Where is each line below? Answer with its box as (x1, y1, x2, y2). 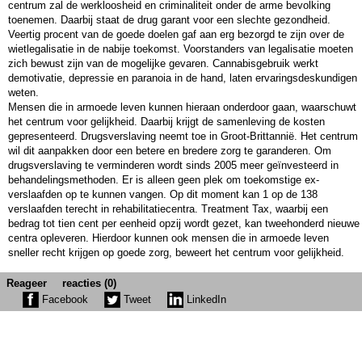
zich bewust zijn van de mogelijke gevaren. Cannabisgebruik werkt (8, 57, 318, 69)
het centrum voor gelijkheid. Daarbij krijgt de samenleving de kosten (8, 115, 325, 128)
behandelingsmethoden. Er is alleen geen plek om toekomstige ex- (8, 173, 319, 186)
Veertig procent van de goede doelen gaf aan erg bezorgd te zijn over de (8, 27, 344, 40)
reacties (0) (62, 276, 116, 289)
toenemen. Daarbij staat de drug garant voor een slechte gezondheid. (8, 13, 330, 26)
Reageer (6, 276, 47, 289)
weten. (8, 86, 39, 99)
